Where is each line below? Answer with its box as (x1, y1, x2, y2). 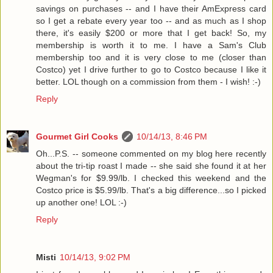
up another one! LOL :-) (36, 197, 127, 208)
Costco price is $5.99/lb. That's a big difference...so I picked (36, 185, 266, 196)
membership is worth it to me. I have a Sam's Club (36, 40, 266, 51)
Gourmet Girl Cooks (36, 132, 118, 142)
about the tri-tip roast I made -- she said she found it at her (36, 161, 266, 171)
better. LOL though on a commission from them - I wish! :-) (36, 77, 261, 87)
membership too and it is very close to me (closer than (36, 52, 266, 63)
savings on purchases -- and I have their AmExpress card (36, 4, 266, 14)
